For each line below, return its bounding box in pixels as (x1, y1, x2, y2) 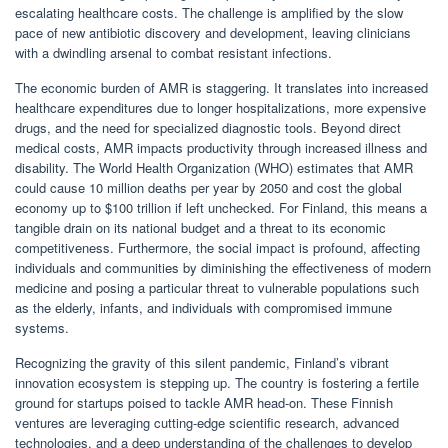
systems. (15, 318, 69, 338)
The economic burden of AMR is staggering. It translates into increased (15, 78, 428, 98)
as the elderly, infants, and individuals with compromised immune (15, 298, 392, 318)
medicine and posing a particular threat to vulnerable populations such (15, 278, 419, 298)
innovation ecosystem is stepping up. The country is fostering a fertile (15, 373, 419, 393)
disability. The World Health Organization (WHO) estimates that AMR (15, 158, 413, 178)
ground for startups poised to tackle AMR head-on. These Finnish (15, 393, 393, 413)
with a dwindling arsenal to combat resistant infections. (15, 43, 332, 63)
